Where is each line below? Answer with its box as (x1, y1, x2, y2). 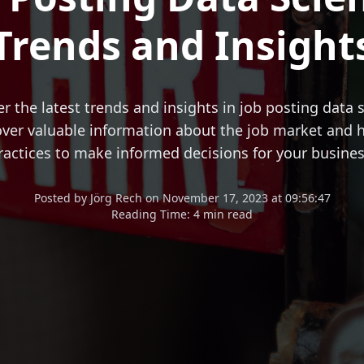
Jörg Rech (89, 190, 142, 206)
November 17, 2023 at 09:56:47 (162, 190, 331, 206)
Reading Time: (111, 206, 193, 222)
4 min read (193, 206, 253, 222)
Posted (33, 190, 74, 206)
